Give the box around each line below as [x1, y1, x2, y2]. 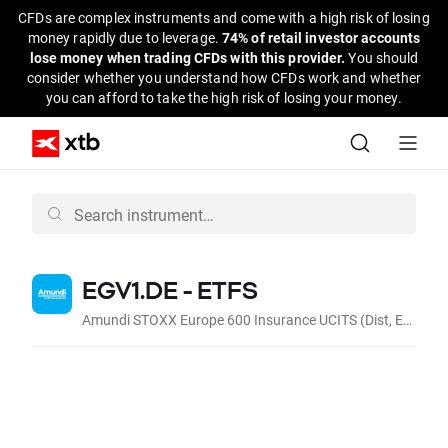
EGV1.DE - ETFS [82, 276, 258, 304]
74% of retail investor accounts [222, 28, 421, 47]
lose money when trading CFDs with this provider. [29, 48, 349, 67]
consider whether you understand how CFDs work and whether [26, 68, 422, 87]
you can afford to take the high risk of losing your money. [45, 88, 403, 107]
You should [348, 48, 419, 67]
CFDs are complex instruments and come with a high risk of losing [18, 8, 430, 27]
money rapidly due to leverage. [27, 28, 222, 47]
